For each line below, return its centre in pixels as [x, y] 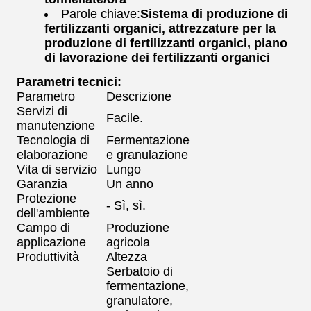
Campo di [43, 228]
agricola [128, 242]
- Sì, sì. [126, 205]
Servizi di [42, 111]
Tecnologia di [53, 140]
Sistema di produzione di [214, 14]
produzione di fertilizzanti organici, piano [166, 43]
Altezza [127, 257]
